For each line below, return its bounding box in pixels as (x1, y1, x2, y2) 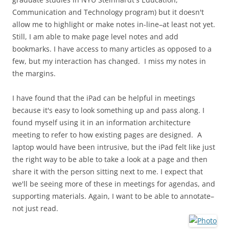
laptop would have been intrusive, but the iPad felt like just (12, 142, 215, 152)
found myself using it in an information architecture (12, 118, 191, 127)
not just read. (12, 203, 60, 213)
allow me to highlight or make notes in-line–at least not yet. (12, 19, 215, 29)
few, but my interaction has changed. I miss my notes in (12, 56, 206, 66)
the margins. (12, 68, 58, 78)
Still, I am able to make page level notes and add (12, 32, 178, 41)
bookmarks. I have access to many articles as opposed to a (12, 44, 212, 54)
